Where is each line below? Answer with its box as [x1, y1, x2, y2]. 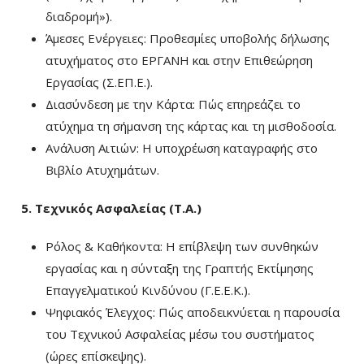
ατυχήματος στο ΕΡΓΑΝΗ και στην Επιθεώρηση [45, 52, 313, 68]
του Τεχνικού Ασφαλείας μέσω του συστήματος [45, 326, 314, 342]
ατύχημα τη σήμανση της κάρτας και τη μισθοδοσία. [45, 118, 336, 134]
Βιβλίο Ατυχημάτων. [45, 162, 159, 178]
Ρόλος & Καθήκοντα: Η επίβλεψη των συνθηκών [45, 238, 318, 254]
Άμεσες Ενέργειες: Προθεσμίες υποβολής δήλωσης [45, 30, 330, 46]
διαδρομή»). [45, 8, 112, 24]
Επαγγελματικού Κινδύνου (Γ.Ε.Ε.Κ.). [45, 282, 250, 298]
